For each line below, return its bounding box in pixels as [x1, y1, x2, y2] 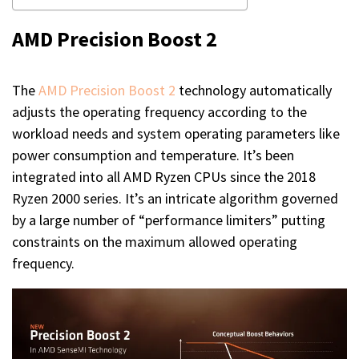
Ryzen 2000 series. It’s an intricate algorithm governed [12, 189, 338, 208]
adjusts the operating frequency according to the [12, 103, 307, 122]
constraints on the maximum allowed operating [12, 232, 297, 252]
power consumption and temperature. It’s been [12, 146, 294, 165]
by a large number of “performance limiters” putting [12, 211, 325, 230]
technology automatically [175, 81, 332, 100]
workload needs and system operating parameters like [12, 124, 340, 143]
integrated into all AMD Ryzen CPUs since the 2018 [12, 167, 316, 187]
